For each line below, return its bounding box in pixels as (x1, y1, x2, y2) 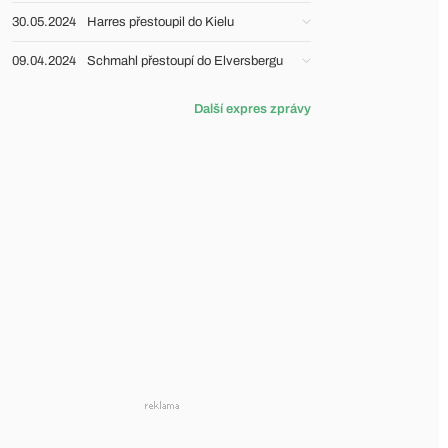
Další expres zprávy (194, 102, 311, 116)
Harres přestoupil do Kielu (87, 15, 234, 29)
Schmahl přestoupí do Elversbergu (87, 54, 283, 68)
